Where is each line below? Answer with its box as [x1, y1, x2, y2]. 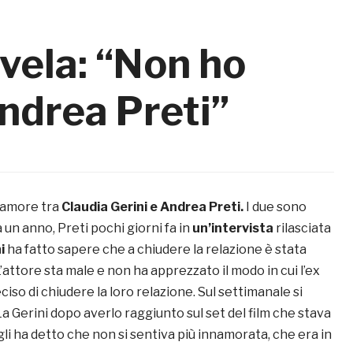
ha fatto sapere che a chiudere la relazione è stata [5, 242, 307, 258]
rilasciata [273, 221, 331, 236]
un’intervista [192, 221, 273, 236]
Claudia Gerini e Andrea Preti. [61, 199, 246, 215]
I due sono [246, 199, 307, 215]
